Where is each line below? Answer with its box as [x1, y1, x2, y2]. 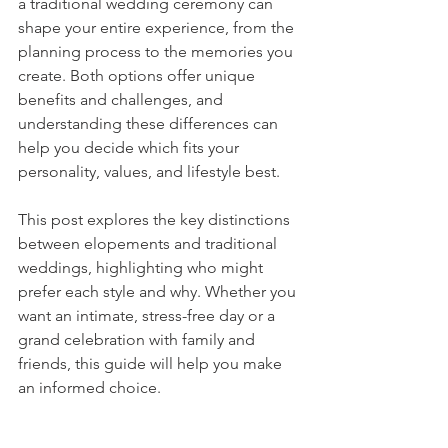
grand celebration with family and [18, 330, 259, 349]
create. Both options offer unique [18, 66, 259, 85]
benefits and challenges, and [18, 90, 227, 109]
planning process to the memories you [18, 42, 297, 61]
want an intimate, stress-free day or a [18, 306, 279, 325]
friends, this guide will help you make [18, 354, 286, 373]
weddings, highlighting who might [18, 258, 267, 277]
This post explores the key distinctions [18, 210, 294, 229]
